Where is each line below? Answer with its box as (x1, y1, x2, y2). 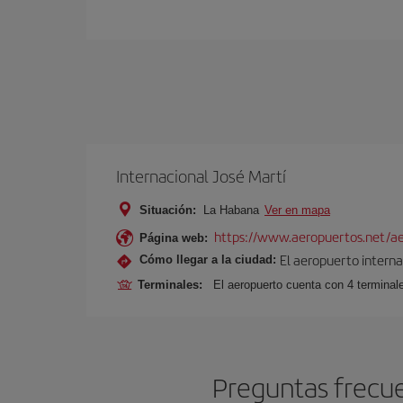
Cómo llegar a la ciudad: (139, 253, 276, 267)
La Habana (200, 202, 263, 217)
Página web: (139, 230, 208, 245)
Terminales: (138, 277, 210, 291)
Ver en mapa (264, 202, 330, 217)
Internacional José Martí (116, 163, 286, 188)
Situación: (139, 202, 196, 217)
